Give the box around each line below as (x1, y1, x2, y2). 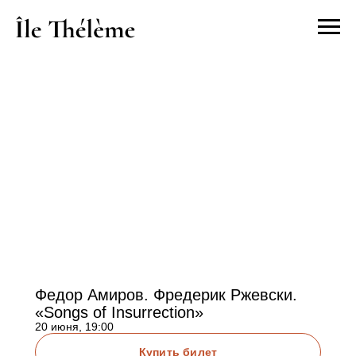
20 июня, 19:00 (35, 320, 114, 333)
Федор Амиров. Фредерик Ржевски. (35, 286, 297, 304)
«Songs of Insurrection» (35, 304, 203, 321)
